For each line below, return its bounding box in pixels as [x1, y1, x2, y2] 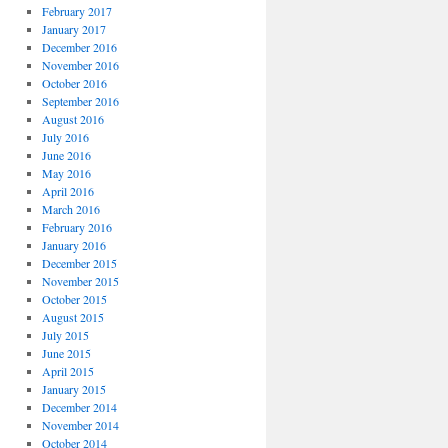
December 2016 [41, 39, 117, 55]
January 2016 [41, 237, 106, 253]
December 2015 [41, 255, 117, 271]
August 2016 [41, 111, 104, 127]
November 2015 [41, 273, 119, 289]
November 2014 [41, 417, 119, 433]
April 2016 [41, 183, 94, 199]
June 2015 [41, 345, 91, 361]
